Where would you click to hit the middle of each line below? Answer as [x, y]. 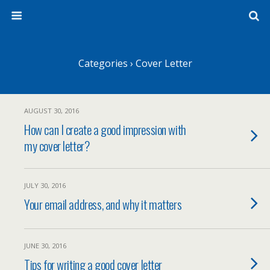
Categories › [105, 63]
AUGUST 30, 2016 [52, 111]
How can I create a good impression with [105, 129]
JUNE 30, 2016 [45, 246]
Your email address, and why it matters [103, 204]
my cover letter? [57, 146]
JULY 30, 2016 [45, 185]
